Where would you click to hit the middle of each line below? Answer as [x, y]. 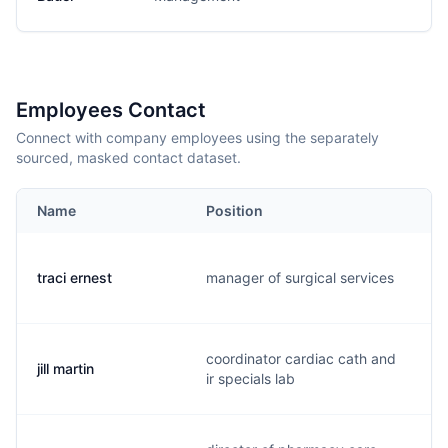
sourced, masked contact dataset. [128, 157]
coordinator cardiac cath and [301, 358]
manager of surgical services [300, 277]
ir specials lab [250, 378]
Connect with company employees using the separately [197, 137]
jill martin [65, 368]
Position [234, 210]
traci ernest [74, 277]
